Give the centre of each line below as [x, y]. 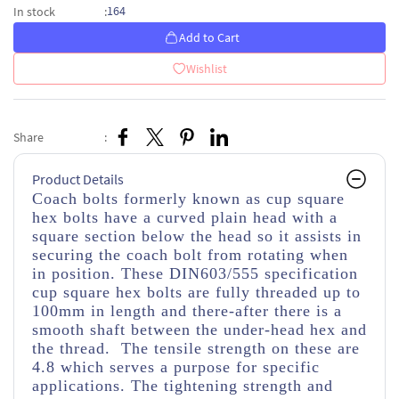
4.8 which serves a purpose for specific [176, 367]
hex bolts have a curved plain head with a [185, 217]
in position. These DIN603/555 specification [195, 273]
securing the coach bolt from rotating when [190, 255]
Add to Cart [209, 37]
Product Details [78, 179]
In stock [34, 11]
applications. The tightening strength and [183, 386]
